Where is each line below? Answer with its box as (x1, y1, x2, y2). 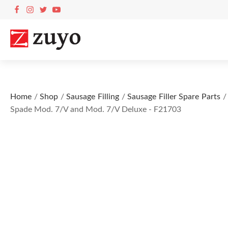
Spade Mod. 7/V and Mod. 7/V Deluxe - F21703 (10, 105, 181, 113)
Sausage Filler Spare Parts (127, 93, 221, 101)
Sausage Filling (66, 93, 120, 101)
